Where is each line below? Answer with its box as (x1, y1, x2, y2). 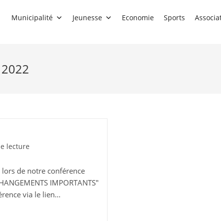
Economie (122, 13, 154, 23)
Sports (164, 13, 185, 23)
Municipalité (11, 13, 53, 23)
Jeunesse (73, 13, 102, 23)
